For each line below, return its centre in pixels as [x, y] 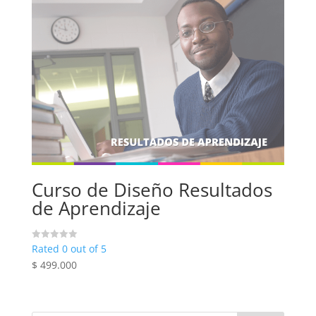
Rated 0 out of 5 [69, 248]
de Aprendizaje [96, 208]
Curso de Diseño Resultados [152, 189]
